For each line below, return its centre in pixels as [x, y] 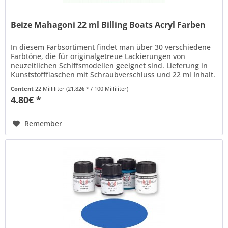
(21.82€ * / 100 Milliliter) [97, 88]
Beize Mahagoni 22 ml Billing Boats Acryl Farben [108, 25]
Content [23, 88]
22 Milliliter [51, 88]
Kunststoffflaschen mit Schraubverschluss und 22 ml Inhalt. [113, 74]
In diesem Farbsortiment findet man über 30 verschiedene [111, 47]
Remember [44, 123]
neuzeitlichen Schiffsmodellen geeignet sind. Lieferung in [109, 65]
